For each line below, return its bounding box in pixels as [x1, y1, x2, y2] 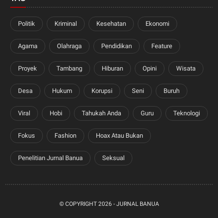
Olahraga [57, 42, 82, 50]
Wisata [176, 64, 196, 72]
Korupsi [91, 87, 113, 94]
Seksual [102, 154, 125, 162]
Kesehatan [96, 19, 127, 27]
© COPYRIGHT [59, 200, 98, 207]
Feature [151, 42, 173, 50]
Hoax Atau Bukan [96, 131, 144, 139]
